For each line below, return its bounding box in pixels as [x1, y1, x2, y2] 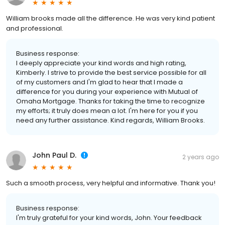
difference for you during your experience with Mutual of [16, 87, 198, 97]
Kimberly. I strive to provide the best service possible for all [16, 68, 206, 78]
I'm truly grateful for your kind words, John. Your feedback [16, 213, 202, 223]
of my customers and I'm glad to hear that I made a [16, 77, 183, 87]
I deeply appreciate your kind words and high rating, [16, 58, 186, 68]
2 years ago [182, 153, 219, 162]
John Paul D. [32, 150, 76, 161]
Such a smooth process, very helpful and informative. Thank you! [6, 178, 215, 188]
